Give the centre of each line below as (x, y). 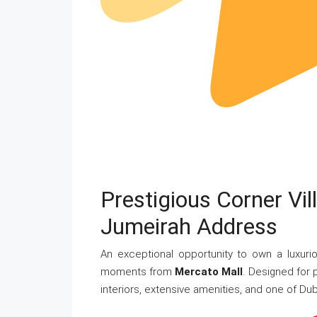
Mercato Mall (209, 272)
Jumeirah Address (189, 227)
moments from (138, 272)
